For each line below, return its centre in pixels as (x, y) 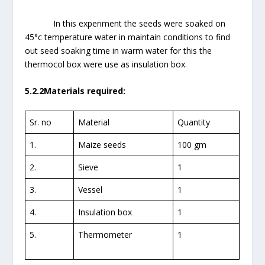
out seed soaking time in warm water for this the (119, 50)
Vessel (91, 190)
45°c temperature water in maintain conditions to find (128, 37)
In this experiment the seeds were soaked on (140, 23)
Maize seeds (102, 145)
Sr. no (41, 122)
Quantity (194, 122)
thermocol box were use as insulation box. (106, 64)
